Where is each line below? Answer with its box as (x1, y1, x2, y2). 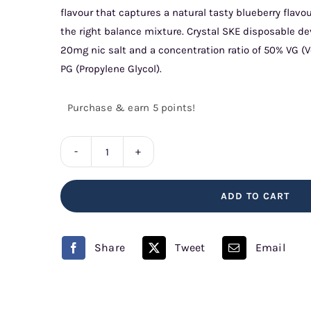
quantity (106, 232, 148, 244)
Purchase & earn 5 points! (67, 101, 196, 114)
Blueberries (106, 174, 162, 186)
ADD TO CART (221, 190, 290, 202)
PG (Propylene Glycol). (60, 62, 162, 75)
